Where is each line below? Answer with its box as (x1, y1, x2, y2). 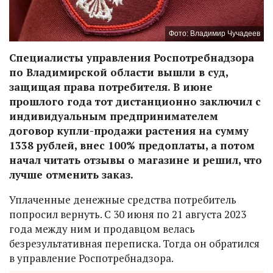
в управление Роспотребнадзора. (9, 250, 174, 265)
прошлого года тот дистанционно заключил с (9, 94, 261, 108)
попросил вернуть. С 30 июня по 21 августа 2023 (9, 207, 246, 221)
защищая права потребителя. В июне (9, 79, 213, 94)
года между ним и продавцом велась (9, 221, 195, 236)
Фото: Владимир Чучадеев (169, 29, 260, 38)
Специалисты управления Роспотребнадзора (9, 50, 254, 65)
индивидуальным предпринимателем (9, 108, 218, 123)
